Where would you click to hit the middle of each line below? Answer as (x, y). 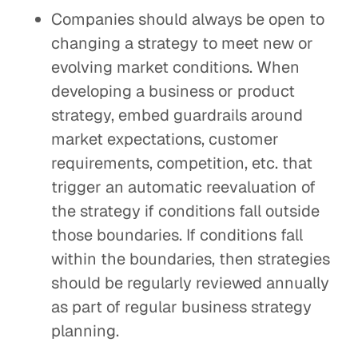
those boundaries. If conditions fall (177, 235)
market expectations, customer (165, 139)
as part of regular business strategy (181, 307)
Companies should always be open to (188, 19)
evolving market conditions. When (175, 67)
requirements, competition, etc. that (182, 163)
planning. (85, 331)
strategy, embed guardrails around (177, 115)
